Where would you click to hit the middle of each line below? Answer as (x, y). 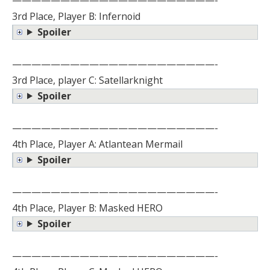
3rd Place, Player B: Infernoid (76, 16)
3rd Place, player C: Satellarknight (87, 80)
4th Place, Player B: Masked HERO (87, 208)
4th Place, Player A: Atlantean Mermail (97, 144)
